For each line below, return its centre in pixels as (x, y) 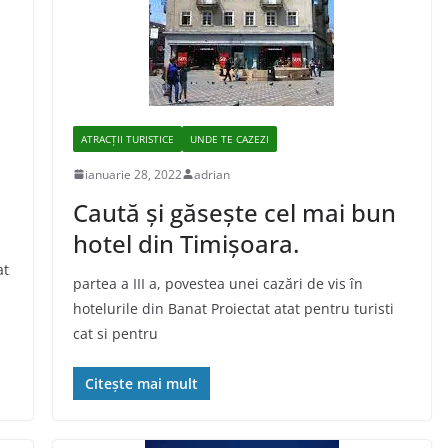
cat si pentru (115, 333)
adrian (211, 174)
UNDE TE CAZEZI (229, 138)
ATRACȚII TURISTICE (127, 138)
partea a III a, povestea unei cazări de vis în (217, 283)
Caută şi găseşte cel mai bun (234, 212)
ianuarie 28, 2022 (133, 174)
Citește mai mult (141, 383)
